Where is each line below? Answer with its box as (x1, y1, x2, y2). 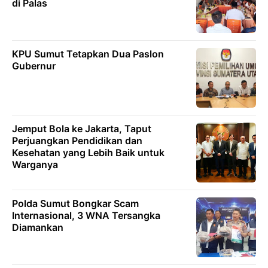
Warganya (12, 158, 58, 170)
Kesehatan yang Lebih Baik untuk (12, 146, 165, 159)
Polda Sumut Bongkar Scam (12, 197, 139, 209)
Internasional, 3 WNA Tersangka (12, 209, 160, 221)
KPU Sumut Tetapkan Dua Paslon (12, 47, 164, 60)
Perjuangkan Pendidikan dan (12, 134, 142, 147)
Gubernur (12, 59, 56, 72)
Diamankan (12, 221, 63, 233)
